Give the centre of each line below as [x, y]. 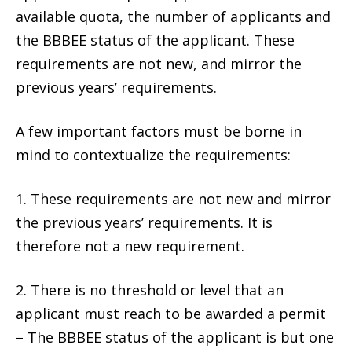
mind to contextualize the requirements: [153, 154]
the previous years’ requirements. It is [144, 222]
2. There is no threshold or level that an [150, 290]
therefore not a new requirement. [130, 246]
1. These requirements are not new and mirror [173, 198]
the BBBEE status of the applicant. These [155, 40]
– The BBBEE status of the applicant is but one [175, 337]
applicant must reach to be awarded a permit [171, 313]
